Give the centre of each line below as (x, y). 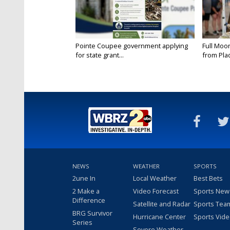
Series (82, 223)
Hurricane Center (159, 217)
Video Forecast (156, 191)
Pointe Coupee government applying (132, 46)
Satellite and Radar (162, 204)
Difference (89, 200)
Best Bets (208, 178)
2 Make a (86, 191)
